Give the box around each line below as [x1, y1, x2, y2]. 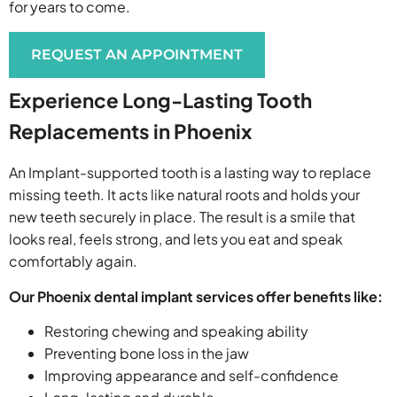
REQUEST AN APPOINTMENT [31, 46, 243, 64]
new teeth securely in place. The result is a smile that [9, 207, 355, 227]
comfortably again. [9, 252, 137, 271]
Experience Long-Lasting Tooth [9, 88, 312, 113]
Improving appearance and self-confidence [44, 366, 339, 385]
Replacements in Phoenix [9, 119, 253, 144]
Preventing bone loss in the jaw [44, 344, 249, 363]
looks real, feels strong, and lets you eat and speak [9, 230, 343, 249]
